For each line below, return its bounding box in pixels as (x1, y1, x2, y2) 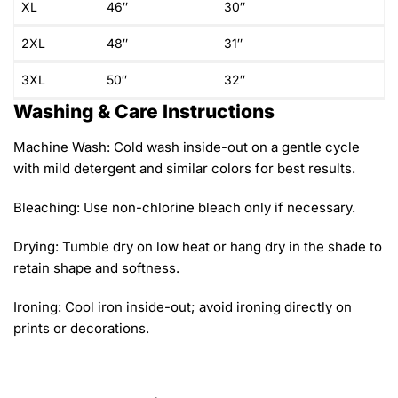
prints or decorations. (13, 319, 149, 337)
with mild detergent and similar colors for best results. (13, 159, 355, 177)
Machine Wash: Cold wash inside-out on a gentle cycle (13, 138, 360, 155)
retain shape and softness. (13, 259, 179, 276)
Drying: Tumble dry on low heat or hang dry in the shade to (13, 237, 382, 255)
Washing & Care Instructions (13, 99, 275, 123)
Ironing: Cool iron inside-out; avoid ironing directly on (13, 298, 352, 315)
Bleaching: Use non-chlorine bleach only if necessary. (13, 198, 355, 216)
